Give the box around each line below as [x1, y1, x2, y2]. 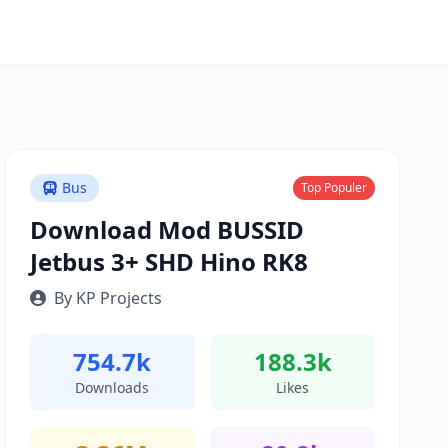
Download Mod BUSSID [30, 213, 305, 246]
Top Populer [300, 179, 367, 196]
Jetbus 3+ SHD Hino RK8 [30, 245, 309, 278]
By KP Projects [54, 287, 163, 309]
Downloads [75, 378, 150, 397]
